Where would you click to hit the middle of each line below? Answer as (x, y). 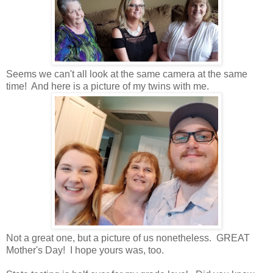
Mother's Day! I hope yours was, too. (85, 250)
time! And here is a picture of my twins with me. (108, 86)
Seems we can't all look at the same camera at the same (127, 74)
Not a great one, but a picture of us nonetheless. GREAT (128, 238)
